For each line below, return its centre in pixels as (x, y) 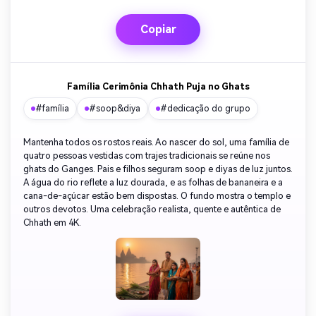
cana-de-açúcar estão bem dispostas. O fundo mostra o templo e (157, 196)
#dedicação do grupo (205, 109)
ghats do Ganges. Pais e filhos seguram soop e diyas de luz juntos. (158, 169)
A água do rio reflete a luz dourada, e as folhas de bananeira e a (153, 183)
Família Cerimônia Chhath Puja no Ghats (158, 87)
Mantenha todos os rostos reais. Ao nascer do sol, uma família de (156, 142)
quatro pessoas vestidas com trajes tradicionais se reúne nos (147, 156)
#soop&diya (115, 109)
